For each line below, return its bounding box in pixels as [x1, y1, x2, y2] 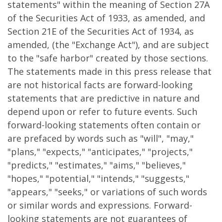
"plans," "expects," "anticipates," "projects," [7, 146, 193, 158]
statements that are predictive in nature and [7, 92, 200, 104]
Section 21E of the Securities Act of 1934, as [7, 25, 194, 37]
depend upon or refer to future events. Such [7, 106, 197, 117]
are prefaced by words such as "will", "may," [7, 132, 194, 144]
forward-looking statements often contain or [7, 119, 201, 131]
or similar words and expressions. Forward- [7, 199, 192, 211]
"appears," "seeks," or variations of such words [7, 186, 207, 198]
